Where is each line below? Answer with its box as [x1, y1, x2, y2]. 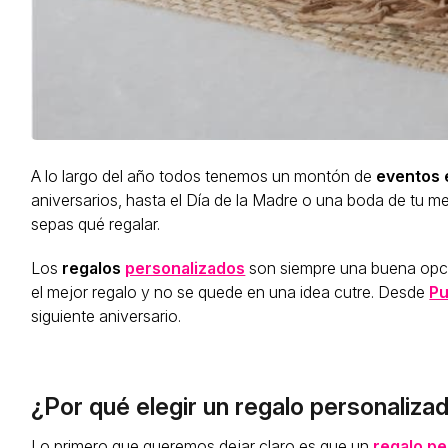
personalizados [125, 258, 246, 279]
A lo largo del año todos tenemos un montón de [31, 166, 377, 187]
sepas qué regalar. [31, 214, 161, 235]
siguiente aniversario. [31, 306, 182, 327]
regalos [62, 258, 126, 279]
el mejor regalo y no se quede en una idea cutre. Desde [31, 282, 430, 303]
